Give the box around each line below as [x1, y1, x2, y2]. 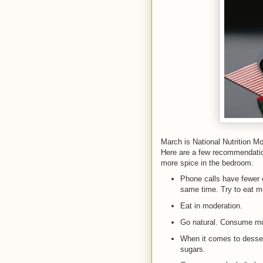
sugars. [180, 244, 205, 254]
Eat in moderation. [180, 201, 242, 211]
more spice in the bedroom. [161, 158, 254, 167]
